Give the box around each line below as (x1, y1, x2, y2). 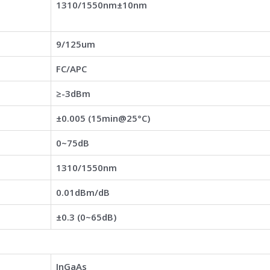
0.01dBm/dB (56, 186, 110, 198)
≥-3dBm (56, 87, 90, 99)
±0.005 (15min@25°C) (56, 111, 150, 124)
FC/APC (56, 62, 87, 75)
